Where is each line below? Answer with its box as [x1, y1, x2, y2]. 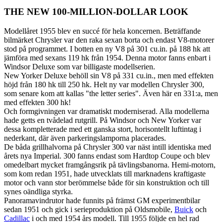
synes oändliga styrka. [4, 187, 73, 196]
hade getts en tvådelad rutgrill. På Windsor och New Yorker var [4, 116, 201, 125]
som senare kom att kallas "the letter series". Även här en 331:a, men [4, 89, 218, 98]
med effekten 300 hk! [4, 98, 71, 107]
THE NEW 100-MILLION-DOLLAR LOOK [4, 6, 188, 17]
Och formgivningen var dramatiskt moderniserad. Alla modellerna [4, 107, 209, 116]
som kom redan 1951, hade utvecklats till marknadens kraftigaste [4, 169, 206, 178]
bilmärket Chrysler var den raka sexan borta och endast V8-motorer [4, 36, 214, 45]
